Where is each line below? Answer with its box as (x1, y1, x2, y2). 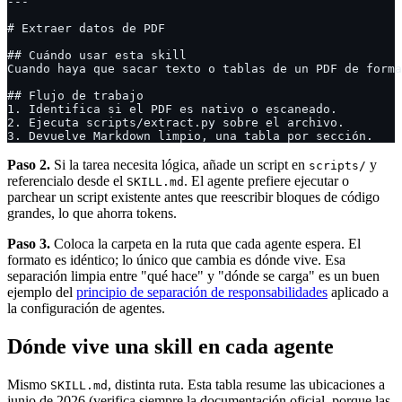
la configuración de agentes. (7, 300, 165, 316)
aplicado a (328, 284, 389, 300)
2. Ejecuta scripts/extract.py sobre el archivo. (7, 115, 345, 129)
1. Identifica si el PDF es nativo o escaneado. (7, 101, 337, 116)
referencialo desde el (7, 172, 127, 188)
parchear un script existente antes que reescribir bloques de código (7, 188, 380, 205)
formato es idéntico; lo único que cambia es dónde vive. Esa (7, 251, 345, 267)
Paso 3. (7, 235, 50, 251)
